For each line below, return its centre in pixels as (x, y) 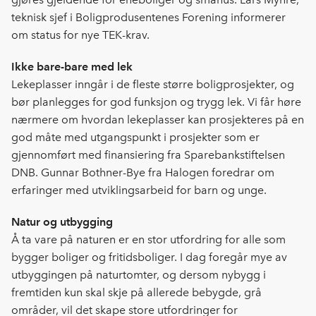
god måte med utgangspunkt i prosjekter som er (135, 138)
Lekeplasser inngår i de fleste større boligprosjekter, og (153, 85)
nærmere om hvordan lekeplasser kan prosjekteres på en (158, 120)
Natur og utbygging (62, 222)
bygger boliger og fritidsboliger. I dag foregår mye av (149, 257)
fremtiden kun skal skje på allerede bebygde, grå (136, 293)
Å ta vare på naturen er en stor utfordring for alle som (148, 240)
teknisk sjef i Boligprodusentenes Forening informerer (148, 18)
